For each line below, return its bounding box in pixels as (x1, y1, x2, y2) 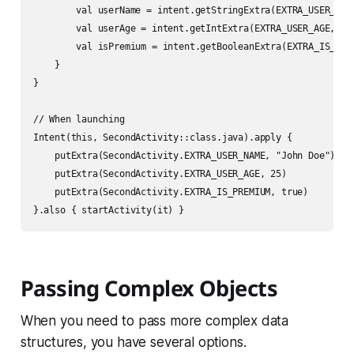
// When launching (32, 114, 125, 126)
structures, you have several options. (20, 334, 247, 351)
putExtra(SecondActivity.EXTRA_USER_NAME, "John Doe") (32, 150, 336, 162)
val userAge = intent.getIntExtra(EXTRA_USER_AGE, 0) (32, 23, 352, 35)
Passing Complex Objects (20, 273, 278, 303)
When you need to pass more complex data (20, 313, 289, 330)
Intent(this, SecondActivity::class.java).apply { (32, 132, 292, 144)
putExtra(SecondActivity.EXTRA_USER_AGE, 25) (32, 168, 287, 180)
